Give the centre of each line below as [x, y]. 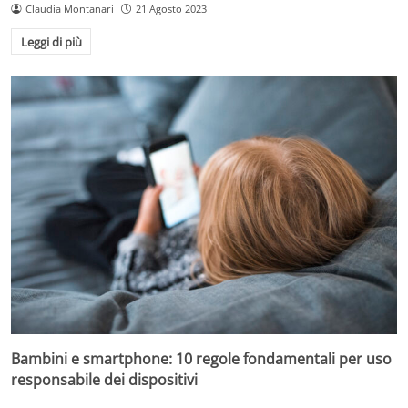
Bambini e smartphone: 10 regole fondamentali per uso [201, 359]
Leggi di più [51, 41]
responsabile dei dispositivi [104, 380]
